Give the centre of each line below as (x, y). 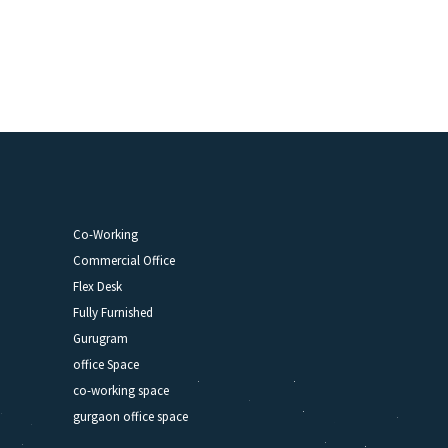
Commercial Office (124, 261)
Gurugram (100, 339)
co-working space (121, 391)
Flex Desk (97, 287)
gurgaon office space (130, 417)
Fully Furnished (113, 313)
